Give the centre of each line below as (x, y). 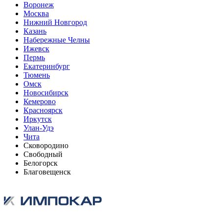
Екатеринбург (47, 66)
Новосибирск (46, 92)
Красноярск (43, 110)
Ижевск (36, 48)
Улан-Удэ (39, 128)
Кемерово (40, 101)
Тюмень (37, 75)
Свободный (43, 154)
